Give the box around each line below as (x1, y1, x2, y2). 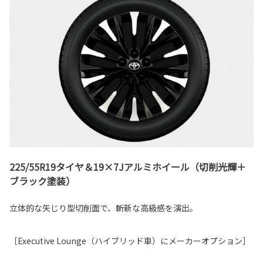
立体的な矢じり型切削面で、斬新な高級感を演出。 (9, 201, 198, 214)
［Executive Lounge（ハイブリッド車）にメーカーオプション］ (9, 234, 251, 247)
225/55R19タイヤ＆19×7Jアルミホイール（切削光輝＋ (9, 159, 246, 174)
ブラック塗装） (9, 173, 75, 188)
